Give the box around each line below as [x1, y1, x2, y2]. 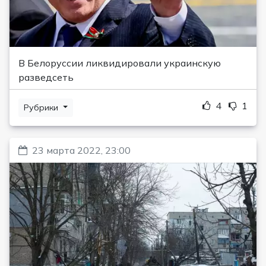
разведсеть [18, 71, 74, 83]
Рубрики [24, 102, 61, 113]
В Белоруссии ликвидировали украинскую [18, 56, 221, 69]
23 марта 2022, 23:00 [32, 144, 131, 156]
